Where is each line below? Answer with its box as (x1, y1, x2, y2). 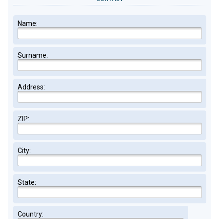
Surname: (17, 51, 48, 59)
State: (17, 178, 36, 186)
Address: (17, 83, 45, 91)
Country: (17, 210, 44, 218)
